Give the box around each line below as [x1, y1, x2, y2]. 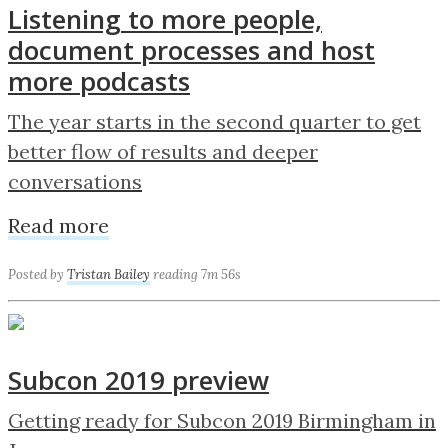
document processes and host [8, 31, 375, 68]
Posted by [8, 265, 67, 283]
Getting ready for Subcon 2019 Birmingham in [8, 407, 436, 433]
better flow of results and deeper [8, 138, 318, 164]
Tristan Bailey [67, 265, 150, 283]
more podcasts [8, 62, 190, 99]
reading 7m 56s [153, 265, 241, 283]
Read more [8, 212, 109, 238]
